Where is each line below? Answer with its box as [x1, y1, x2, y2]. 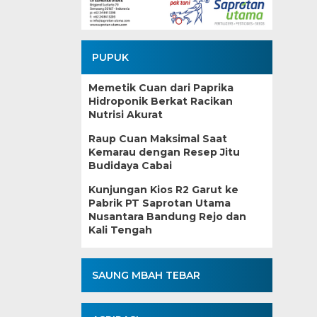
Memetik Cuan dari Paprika [88, 81, 234, 94]
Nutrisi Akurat [88, 108, 163, 121]
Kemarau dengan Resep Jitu [88, 145, 240, 158]
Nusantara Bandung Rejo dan [88, 209, 246, 223]
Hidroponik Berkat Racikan [88, 94, 233, 108]
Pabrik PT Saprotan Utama [88, 196, 231, 209]
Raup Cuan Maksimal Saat [88, 132, 227, 145]
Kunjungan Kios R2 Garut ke [88, 183, 238, 196]
